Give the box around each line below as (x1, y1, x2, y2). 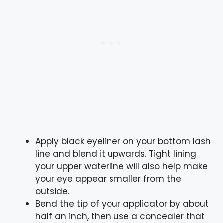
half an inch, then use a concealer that (35, 210, 205, 222)
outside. (35, 185, 69, 197)
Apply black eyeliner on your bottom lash (35, 135, 211, 147)
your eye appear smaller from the (35, 172, 181, 185)
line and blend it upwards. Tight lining (35, 147, 196, 160)
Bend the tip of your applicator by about (35, 197, 209, 210)
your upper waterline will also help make (35, 160, 208, 172)
